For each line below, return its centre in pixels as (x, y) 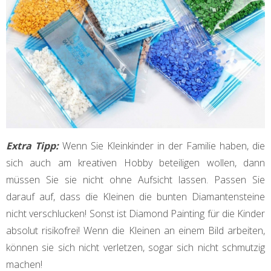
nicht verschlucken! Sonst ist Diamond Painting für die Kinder (135, 213)
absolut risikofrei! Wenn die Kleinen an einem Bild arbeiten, (135, 230)
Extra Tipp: (34, 145)
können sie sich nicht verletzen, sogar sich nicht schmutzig (135, 247)
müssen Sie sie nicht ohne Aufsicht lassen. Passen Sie (135, 179)
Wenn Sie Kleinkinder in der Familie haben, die (164, 145)
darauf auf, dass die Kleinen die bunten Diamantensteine (135, 196)
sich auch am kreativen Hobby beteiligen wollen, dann (135, 162)
